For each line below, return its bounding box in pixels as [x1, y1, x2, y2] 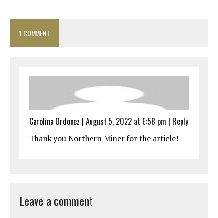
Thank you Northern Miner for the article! [29, 133, 178, 144]
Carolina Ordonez [29, 115, 80, 127]
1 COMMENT [19, 28, 50, 38]
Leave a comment [19, 192, 93, 210]
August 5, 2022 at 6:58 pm [86, 115, 166, 127]
